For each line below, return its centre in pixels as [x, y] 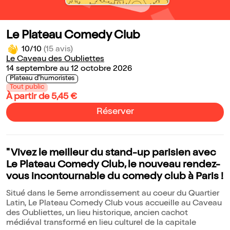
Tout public [27, 88]
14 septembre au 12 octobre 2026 [69, 70]
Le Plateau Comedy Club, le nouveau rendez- [113, 166]
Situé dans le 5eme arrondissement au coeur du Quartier [113, 194]
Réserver [115, 112]
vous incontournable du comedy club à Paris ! [115, 177]
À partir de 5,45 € [42, 97]
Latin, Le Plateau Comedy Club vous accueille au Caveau [114, 204]
